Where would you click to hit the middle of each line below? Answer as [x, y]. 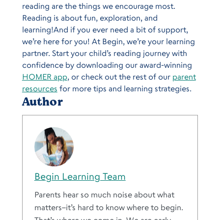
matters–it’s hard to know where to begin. [109, 207]
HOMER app [44, 76]
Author [42, 102]
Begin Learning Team [80, 176]
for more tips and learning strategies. [124, 88]
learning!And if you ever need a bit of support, [105, 29]
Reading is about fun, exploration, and [90, 17]
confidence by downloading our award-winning [107, 65]
